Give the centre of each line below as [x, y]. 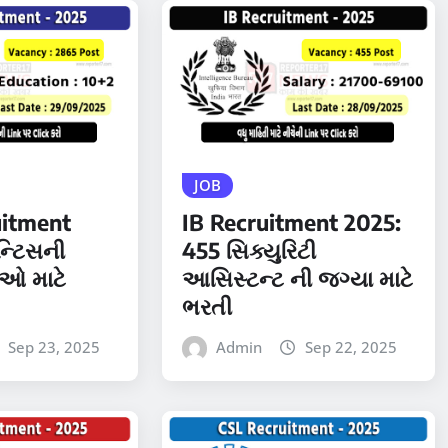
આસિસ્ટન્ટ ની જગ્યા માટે [297, 278]
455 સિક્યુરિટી [248, 250]
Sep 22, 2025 [350, 347]
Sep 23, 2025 [53, 347]
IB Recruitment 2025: [291, 222]
